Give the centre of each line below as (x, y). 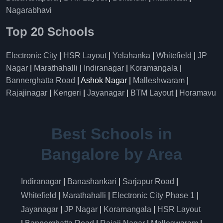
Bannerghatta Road (41, 80)
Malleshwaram (159, 80)
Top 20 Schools (52, 31)
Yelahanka (131, 55)
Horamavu (198, 93)
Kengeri (67, 93)
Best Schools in (111, 134)
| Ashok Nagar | (104, 80)
